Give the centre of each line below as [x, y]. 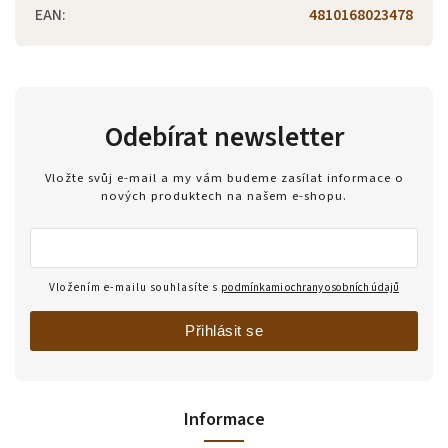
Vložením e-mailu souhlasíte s [135, 288]
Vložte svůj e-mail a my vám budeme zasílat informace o [224, 178]
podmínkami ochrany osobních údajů [310, 288]
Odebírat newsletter [224, 136]
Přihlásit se [224, 331]
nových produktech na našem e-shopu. [224, 196]
